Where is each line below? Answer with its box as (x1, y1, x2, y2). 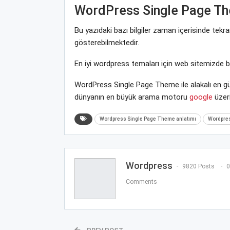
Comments (125, 178, 157, 186)
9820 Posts (182, 163, 215, 170)
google (189, 92, 213, 102)
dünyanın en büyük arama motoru (74, 92, 189, 102)
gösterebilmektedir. (74, 37, 139, 47)
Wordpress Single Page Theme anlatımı (99, 116, 196, 122)
